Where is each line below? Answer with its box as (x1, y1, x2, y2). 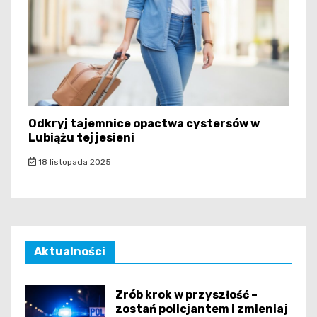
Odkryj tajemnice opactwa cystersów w (28, 116, 260, 130)
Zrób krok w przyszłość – (115, 288, 258, 302)
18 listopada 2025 (35, 156, 111, 167)
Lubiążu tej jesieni (28, 130, 134, 144)
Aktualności (34, 244, 105, 258)
